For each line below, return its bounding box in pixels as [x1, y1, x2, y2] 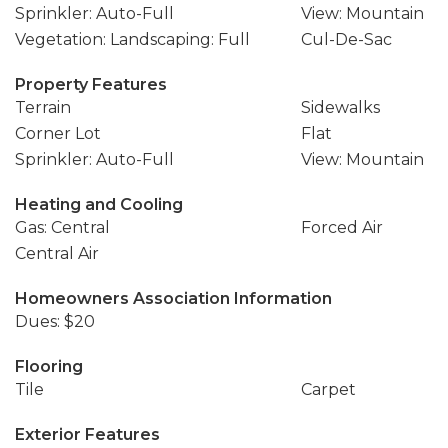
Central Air [15, 244, 99, 263]
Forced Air [300, 218, 383, 237]
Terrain [15, 98, 71, 117]
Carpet [300, 380, 356, 399]
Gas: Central [15, 218, 110, 237]
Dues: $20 [15, 312, 95, 331]
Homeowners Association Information [15, 289, 332, 308]
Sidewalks [300, 98, 380, 117]
